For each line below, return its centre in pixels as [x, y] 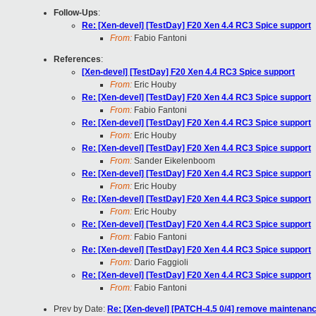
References [77, 60]
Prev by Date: [80, 309]
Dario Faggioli [160, 263]
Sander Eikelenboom [174, 161]
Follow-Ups [76, 13]
